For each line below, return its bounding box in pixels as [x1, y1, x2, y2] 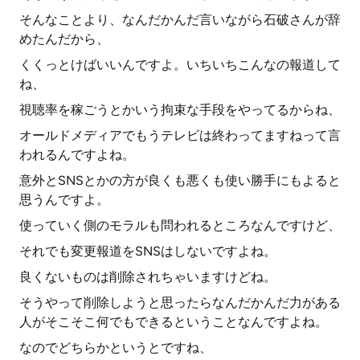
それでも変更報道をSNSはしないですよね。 [19, 243, 276, 259]
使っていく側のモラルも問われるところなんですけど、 [19, 218, 341, 233]
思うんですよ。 [19, 192, 109, 207]
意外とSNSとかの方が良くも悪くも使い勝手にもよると [19, 173, 341, 188]
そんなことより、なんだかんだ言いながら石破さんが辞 [19, 12, 341, 27]
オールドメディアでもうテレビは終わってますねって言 [19, 128, 341, 143]
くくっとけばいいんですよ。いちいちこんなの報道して [19, 57, 341, 72]
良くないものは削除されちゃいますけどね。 [19, 269, 276, 284]
